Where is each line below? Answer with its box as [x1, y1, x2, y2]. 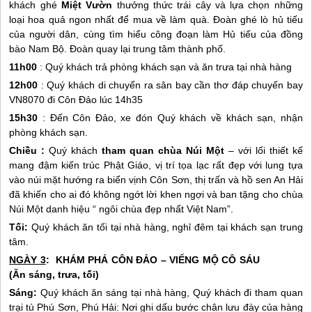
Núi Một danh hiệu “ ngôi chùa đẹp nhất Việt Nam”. [9, 203, 234, 214]
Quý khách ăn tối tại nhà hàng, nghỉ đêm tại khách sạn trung [28, 221, 303, 233]
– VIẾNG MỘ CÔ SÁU [157, 254, 303, 265]
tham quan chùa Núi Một [97, 145, 224, 156]
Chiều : [9, 145, 45, 156]
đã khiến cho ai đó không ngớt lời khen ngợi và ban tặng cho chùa [9, 189, 303, 200]
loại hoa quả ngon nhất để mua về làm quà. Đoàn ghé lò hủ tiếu [9, 14, 303, 25]
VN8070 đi [9, 94, 58, 105]
